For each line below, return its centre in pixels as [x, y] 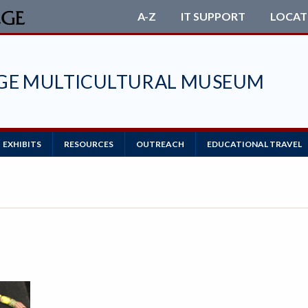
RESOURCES [89, 144]
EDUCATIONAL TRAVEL [254, 144]
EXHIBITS [22, 144]
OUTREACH [160, 144]
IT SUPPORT [213, 16]
